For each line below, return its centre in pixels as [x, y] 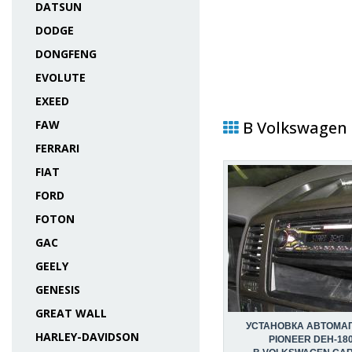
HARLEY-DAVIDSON [87, 337]
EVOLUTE [60, 77]
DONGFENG [66, 54]
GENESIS [58, 290]
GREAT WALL [71, 313]
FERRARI [57, 148]
